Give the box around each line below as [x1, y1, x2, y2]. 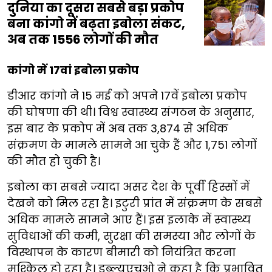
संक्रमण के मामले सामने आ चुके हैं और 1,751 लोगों [7, 137, 257, 153]
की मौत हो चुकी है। [7, 154, 100, 169]
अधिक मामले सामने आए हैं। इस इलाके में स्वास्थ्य [7, 212, 251, 228]
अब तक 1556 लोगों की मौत [7, 31, 158, 49]
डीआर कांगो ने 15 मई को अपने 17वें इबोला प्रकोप [7, 88, 247, 104]
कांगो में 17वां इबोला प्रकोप [7, 63, 139, 78]
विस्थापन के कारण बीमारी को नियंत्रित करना [7, 245, 236, 260]
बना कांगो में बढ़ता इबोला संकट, [7, 15, 185, 33]
